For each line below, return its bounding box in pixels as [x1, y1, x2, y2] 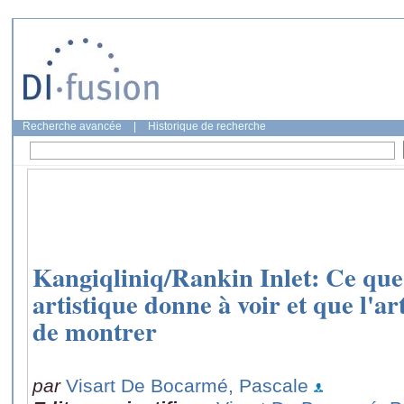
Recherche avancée [23, 120, 122, 133]
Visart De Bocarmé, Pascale [66, 374, 308, 396]
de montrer [32, 312, 157, 351]
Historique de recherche [148, 120, 266, 133]
